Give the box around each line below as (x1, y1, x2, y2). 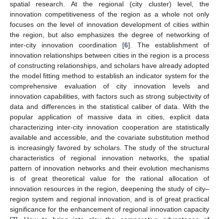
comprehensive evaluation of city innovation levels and (10, 82, 209, 90)
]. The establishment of (128, 41, 209, 49)
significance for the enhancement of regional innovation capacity (10, 205, 209, 213)
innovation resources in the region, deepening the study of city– (10, 184, 209, 193)
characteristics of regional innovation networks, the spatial (10, 153, 209, 162)
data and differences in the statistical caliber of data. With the (10, 102, 209, 110)
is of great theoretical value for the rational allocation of (10, 174, 209, 182)
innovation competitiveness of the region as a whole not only (10, 10, 209, 18)
